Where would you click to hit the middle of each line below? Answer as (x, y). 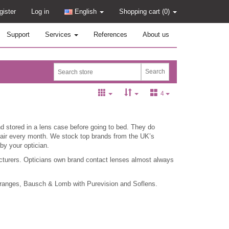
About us (156, 35)
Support (18, 35)
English (86, 12)
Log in (40, 12)
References (110, 35)
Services (59, 35)
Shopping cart (141, 12)
